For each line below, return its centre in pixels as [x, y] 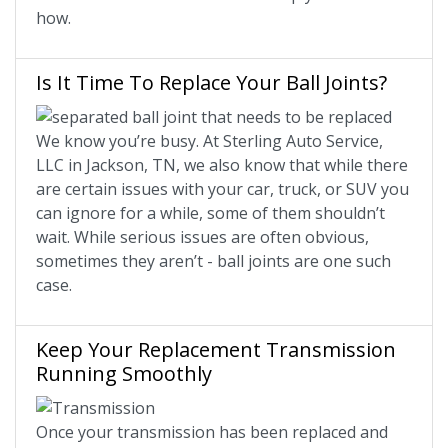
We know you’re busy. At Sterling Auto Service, [209, 141]
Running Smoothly [124, 374]
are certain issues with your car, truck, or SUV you [222, 189]
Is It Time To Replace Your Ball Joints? [211, 83]
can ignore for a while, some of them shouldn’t [210, 213]
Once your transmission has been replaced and [212, 431]
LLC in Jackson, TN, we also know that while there [222, 165]
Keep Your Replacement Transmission [216, 350]
